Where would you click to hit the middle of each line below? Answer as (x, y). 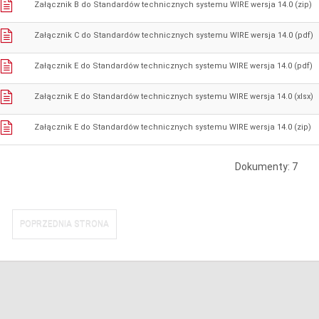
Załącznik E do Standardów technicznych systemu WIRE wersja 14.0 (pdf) (173, 66)
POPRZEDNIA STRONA (65, 225)
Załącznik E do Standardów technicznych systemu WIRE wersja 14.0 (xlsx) (173, 97)
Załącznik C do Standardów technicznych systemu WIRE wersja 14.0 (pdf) (173, 36)
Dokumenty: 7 (266, 167)
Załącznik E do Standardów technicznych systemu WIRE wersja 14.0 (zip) (172, 127)
